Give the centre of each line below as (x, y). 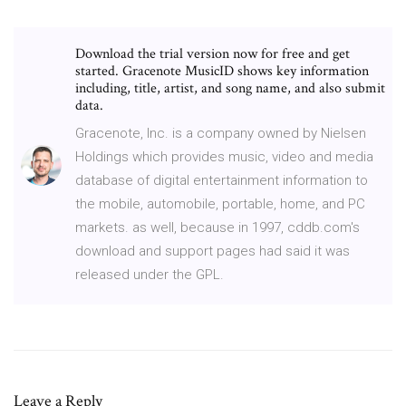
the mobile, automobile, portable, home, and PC (220, 203)
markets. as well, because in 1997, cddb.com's (217, 227)
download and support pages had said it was (213, 251)
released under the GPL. (150, 274)
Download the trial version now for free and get (213, 53)
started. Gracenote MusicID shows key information (222, 71)
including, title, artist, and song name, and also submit (230, 88)
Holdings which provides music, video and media (224, 156)
